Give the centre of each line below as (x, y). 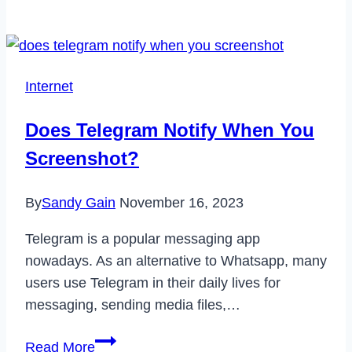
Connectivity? (137, 93)
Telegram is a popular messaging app (143, 238)
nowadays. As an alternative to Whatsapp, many (176, 260)
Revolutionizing (142, 71)
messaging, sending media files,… (133, 304)
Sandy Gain (79, 202)
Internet (49, 86)
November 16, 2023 (181, 202)
